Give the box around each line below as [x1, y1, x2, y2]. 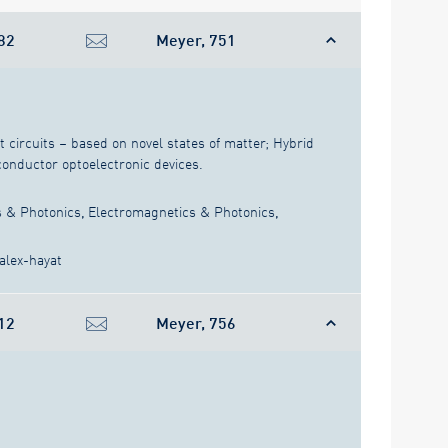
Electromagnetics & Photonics [88, 203, 275, 221]
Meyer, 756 [156, 312, 236, 332]
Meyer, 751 [156, 29, 236, 49]
